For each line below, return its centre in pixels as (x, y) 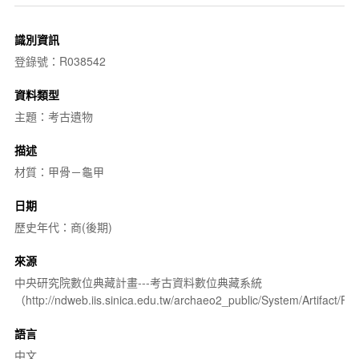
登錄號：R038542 (60, 61)
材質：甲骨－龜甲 (59, 171)
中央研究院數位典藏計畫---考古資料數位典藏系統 (138, 282)
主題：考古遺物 (53, 116)
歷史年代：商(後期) (63, 226)
